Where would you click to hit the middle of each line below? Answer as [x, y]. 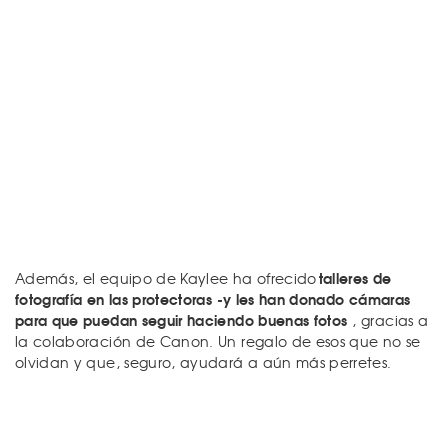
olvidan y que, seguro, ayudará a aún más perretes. [203, 362]
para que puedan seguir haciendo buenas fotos [181, 320]
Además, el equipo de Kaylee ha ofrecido [166, 278]
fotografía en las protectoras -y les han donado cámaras [213, 299]
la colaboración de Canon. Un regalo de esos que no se [218, 341]
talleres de [355, 278]
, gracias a [390, 320]
